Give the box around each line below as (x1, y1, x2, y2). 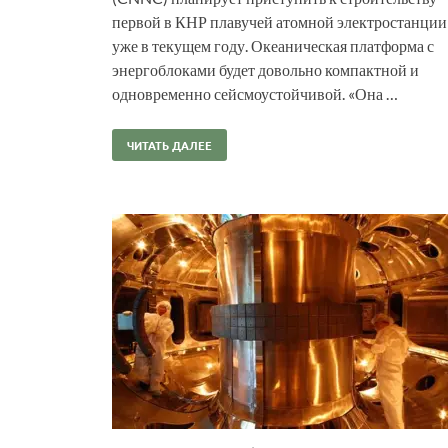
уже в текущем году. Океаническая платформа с (112, 35, 434, 55)
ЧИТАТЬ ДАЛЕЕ (127, 136, 212, 153)
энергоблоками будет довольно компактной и (112, 59, 419, 79)
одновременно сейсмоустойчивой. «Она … (112, 83, 398, 103)
